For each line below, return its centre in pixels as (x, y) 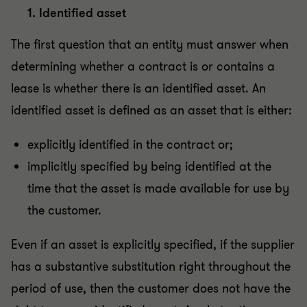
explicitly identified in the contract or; (130, 145)
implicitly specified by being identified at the (149, 167)
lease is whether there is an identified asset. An (138, 89)
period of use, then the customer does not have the (151, 289)
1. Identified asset (77, 13)
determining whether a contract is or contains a (143, 67)
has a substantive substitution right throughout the (151, 267)
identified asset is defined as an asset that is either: (151, 111)
